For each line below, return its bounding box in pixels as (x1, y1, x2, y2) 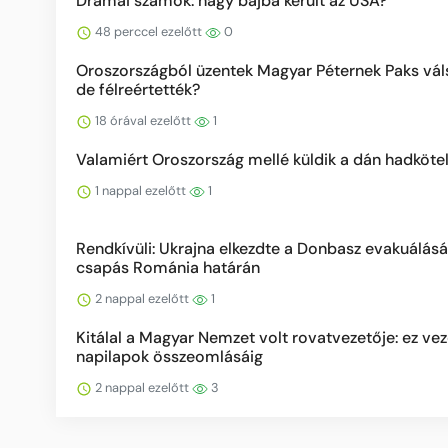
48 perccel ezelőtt (92, 23, 205, 40)
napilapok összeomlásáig (76, 346, 263, 367)
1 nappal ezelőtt (92, 182, 189, 199)
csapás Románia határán (76, 257, 260, 278)
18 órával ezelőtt (92, 112, 194, 129)
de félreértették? (76, 79, 200, 100)
